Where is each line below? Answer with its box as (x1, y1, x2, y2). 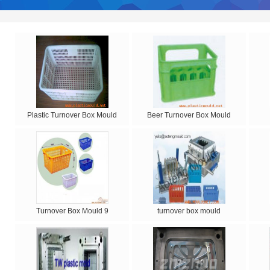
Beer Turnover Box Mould (147, 111, 231, 119)
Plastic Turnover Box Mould (27, 111, 117, 119)
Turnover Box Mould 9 (36, 207, 108, 215)
